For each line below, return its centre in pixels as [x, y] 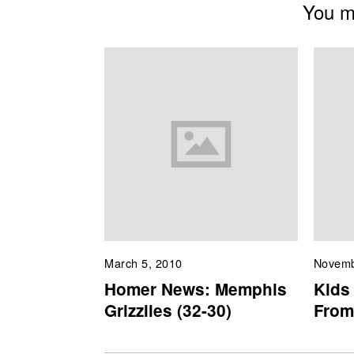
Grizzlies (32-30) [168, 310]
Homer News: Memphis [196, 288]
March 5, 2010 [143, 263]
